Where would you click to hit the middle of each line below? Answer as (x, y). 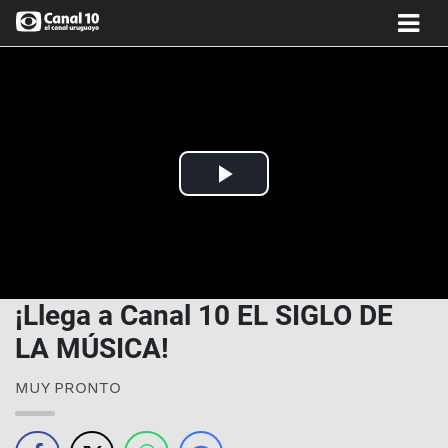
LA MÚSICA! (92, 348)
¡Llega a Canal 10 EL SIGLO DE (204, 315)
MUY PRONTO (68, 387)
